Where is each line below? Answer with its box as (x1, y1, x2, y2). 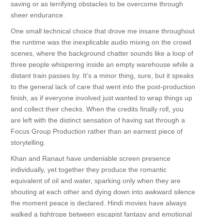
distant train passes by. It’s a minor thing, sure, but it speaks (10, 72, 194, 79)
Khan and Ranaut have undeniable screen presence (10, 155, 170, 162)
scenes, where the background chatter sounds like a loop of (10, 49, 193, 57)
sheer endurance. (10, 11, 65, 19)
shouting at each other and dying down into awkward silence (10, 188, 195, 196)
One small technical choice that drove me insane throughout (10, 27, 195, 35)
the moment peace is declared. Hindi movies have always (10, 199, 186, 207)
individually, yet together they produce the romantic (10, 166, 167, 173)
